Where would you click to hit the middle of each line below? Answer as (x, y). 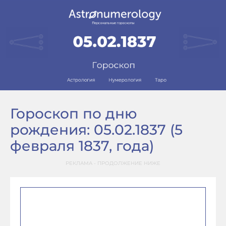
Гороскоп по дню (74, 114)
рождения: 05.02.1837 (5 (96, 130)
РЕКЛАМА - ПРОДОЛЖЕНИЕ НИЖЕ (113, 163)
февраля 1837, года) (82, 146)
